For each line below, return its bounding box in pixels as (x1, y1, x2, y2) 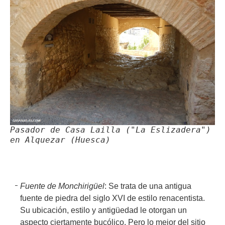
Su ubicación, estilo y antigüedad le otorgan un (20, 206, 187, 215)
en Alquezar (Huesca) (10, 135, 110, 145)
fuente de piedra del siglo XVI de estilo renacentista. (20, 194, 205, 203)
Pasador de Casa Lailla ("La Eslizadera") (10, 125, 211, 135)
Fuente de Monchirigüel (20, 182, 104, 191)
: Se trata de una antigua (104, 182, 191, 191)
